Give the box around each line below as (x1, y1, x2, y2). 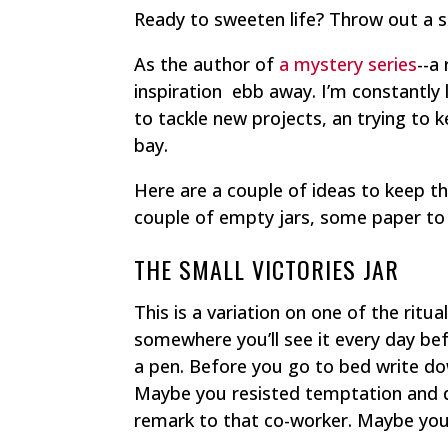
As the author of (134, 51, 280, 76)
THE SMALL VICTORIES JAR (134, 250, 400, 287)
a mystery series (279, 51, 418, 76)
